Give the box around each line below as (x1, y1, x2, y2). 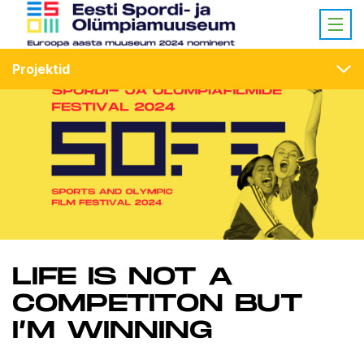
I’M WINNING (12, 316, 212, 346)
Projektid (12, 61, 70, 77)
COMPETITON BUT (12, 289, 303, 319)
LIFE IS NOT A (12, 262, 233, 292)
